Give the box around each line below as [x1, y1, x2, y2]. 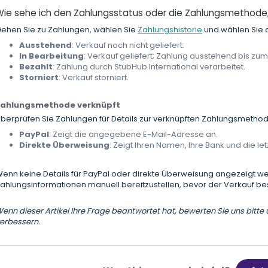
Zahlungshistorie [138, 24, 203, 36]
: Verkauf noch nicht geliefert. [72, 39, 185, 51]
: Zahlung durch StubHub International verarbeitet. [53, 61, 246, 73]
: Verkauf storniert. [59, 72, 131, 84]
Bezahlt [19, 61, 53, 73]
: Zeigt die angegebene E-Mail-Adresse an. [49, 129, 220, 141]
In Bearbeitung [19, 50, 84, 62]
